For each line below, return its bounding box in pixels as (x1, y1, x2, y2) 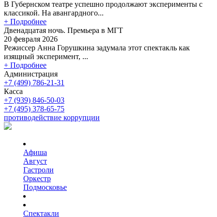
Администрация (4, 69, 58, 78)
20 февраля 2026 (4, 34, 58, 43)
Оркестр (23, 174, 51, 183)
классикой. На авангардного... (4, 8, 104, 17)
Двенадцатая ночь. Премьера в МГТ (4, 26, 123, 34)
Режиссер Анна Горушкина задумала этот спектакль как (4, 43, 190, 52)
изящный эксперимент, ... (4, 52, 88, 61)
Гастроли (23, 165, 54, 174)
